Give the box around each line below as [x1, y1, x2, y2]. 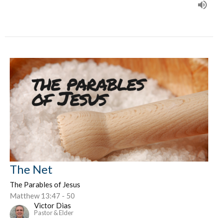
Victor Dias [34, 201, 71, 210]
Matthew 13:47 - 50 [10, 191, 75, 200]
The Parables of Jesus [10, 180, 80, 189]
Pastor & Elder [34, 209, 73, 217]
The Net [10, 162, 53, 177]
